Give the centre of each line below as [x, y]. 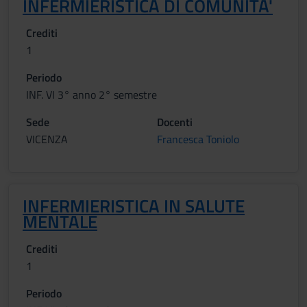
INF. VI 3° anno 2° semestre [91, 95]
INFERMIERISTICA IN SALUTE [134, 206]
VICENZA [47, 139]
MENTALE [60, 222]
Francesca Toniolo [198, 139]
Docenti [175, 122]
